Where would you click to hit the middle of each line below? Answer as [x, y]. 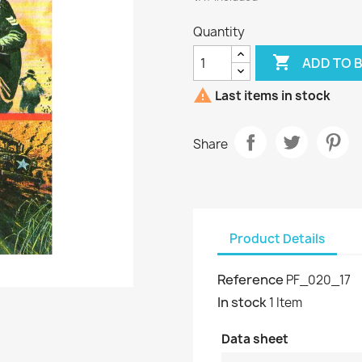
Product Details [277, 238]
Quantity [219, 32]
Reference [250, 280]
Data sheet [255, 339]
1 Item [286, 303]
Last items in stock [271, 96]
